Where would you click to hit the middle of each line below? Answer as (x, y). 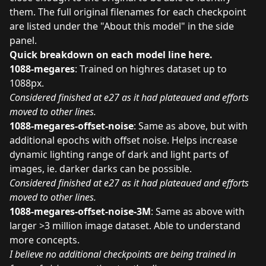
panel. (23, 40)
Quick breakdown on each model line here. (111, 54)
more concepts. (45, 240)
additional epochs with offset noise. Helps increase (123, 140)
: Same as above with (198, 211)
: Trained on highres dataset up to (151, 69)
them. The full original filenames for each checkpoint (128, 12)
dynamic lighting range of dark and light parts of (119, 154)
